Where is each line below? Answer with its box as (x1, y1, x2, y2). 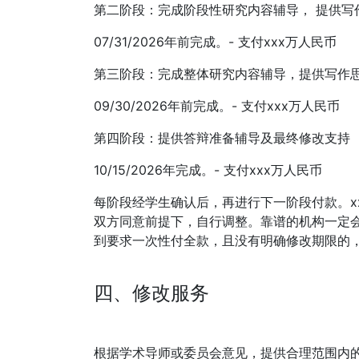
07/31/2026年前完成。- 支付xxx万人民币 (94, 34, 337, 50)
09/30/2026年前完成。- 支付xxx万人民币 (94, 98, 340, 115)
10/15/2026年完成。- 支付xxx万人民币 (94, 162, 322, 179)
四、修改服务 (94, 281, 209, 305)
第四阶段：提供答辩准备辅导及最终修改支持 (94, 130, 350, 147)
